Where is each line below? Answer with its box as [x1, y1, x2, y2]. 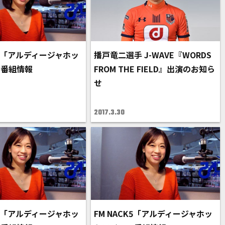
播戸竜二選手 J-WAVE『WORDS [94, 49, 212, 61]
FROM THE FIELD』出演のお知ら [94, 63, 215, 75]
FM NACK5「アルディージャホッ [94, 207, 213, 219]
